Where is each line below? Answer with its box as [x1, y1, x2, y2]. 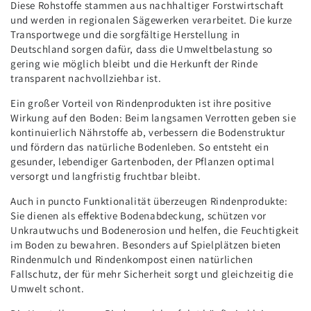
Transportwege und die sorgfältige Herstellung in [10, 27, 240, 41]
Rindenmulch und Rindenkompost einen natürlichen [10, 252, 253, 266]
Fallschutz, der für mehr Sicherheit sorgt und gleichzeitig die [10, 267, 294, 280]
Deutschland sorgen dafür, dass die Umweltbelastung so [10, 42, 273, 56]
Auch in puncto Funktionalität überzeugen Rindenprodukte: [10, 194, 288, 208]
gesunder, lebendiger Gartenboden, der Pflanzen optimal [10, 154, 275, 168]
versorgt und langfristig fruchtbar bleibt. [10, 169, 201, 183]
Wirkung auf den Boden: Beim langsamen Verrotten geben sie [10, 110, 296, 124]
